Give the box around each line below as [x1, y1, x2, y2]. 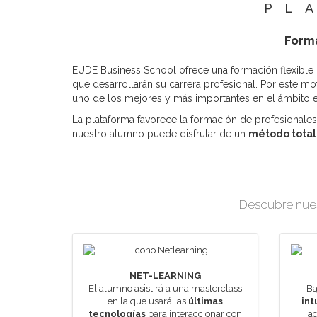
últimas [188, 296, 223, 306]
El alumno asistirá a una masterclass [88, 283, 242, 294]
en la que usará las [107, 296, 188, 306]
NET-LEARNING [129, 270, 201, 281]
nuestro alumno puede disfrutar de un [72, 128, 248, 139]
